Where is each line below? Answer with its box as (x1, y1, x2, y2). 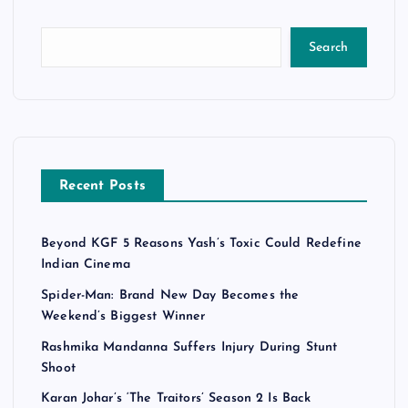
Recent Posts (59, 179, 147, 194)
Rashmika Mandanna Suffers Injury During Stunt (41, 340, 338, 354)
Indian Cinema (41, 258, 130, 272)
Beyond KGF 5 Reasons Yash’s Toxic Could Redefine (41, 237, 362, 251)
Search (308, 40, 349, 55)
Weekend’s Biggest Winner (41, 310, 206, 324)
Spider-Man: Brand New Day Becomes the (41, 289, 300, 303)
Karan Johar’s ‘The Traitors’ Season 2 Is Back (41, 392, 311, 406)
